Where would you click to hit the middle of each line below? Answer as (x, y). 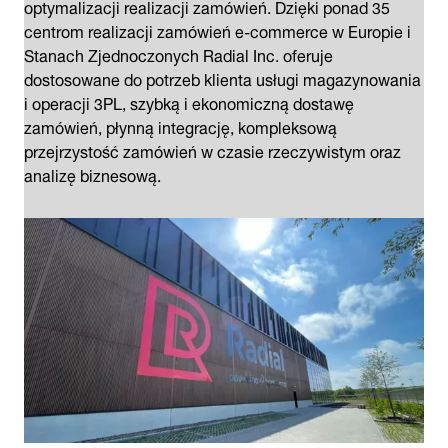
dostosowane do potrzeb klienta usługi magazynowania (222, 77)
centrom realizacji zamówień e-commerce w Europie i (217, 29)
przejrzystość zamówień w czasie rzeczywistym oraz (212, 149)
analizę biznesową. (92, 173)
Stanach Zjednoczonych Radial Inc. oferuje (178, 53)
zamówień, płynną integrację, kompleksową (180, 125)
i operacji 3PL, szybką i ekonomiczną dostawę (189, 101)
